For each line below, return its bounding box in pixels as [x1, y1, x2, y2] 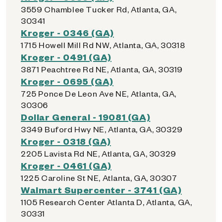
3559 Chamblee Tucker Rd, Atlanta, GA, [21, 4, 177, 14]
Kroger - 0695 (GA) [21, 75, 113, 87]
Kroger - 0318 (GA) [21, 135, 111, 147]
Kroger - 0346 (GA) [21, 27, 114, 38]
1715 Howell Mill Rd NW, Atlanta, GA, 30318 [21, 40, 185, 50]
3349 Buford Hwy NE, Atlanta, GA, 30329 [21, 124, 183, 134]
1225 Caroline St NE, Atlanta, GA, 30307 [21, 172, 177, 183]
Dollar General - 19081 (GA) [21, 111, 151, 122]
